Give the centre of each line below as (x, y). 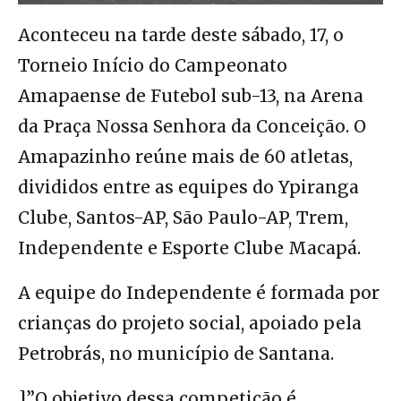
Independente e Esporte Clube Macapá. (189, 248)
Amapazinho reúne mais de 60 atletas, (185, 157)
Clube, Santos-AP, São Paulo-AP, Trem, (183, 218)
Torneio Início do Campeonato (153, 66)
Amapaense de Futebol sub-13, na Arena (191, 96)
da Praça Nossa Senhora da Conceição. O (192, 127)
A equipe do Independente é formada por (199, 293)
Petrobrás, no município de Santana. (176, 354)
